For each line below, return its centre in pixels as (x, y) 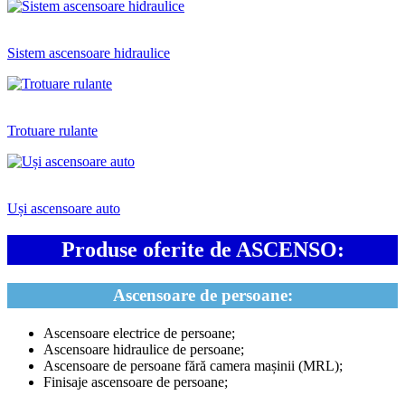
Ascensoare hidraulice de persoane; (144, 349)
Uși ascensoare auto (64, 209)
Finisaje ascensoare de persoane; (136, 381)
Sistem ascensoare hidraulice (89, 53)
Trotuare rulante (52, 131)
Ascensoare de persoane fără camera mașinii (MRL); (193, 365)
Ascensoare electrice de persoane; (139, 333)
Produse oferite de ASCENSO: (202, 250)
